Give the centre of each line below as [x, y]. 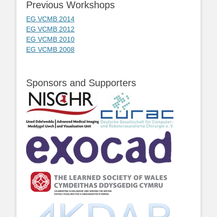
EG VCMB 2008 [50, 49]
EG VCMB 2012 [50, 29]
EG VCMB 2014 [50, 19]
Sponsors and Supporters [81, 83]
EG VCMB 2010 [50, 39]
